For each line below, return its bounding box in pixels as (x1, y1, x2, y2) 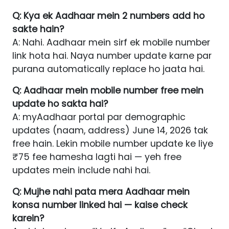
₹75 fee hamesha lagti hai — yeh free (12, 151, 181, 164)
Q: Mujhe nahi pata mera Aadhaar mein (12, 186, 190, 198)
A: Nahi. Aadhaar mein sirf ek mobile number (12, 36, 210, 49)
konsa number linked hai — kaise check (12, 199, 188, 212)
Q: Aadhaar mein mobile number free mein (12, 84, 203, 97)
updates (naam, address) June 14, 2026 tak (12, 124, 208, 137)
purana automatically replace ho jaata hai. (12, 63, 204, 76)
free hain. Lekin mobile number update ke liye (12, 138, 213, 150)
